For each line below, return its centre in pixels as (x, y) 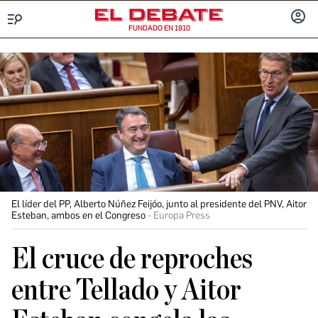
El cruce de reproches (132, 259)
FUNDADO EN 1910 (159, 28)
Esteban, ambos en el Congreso (78, 215)
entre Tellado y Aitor (126, 290)
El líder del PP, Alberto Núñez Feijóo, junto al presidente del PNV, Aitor (159, 204)
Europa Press (182, 215)
